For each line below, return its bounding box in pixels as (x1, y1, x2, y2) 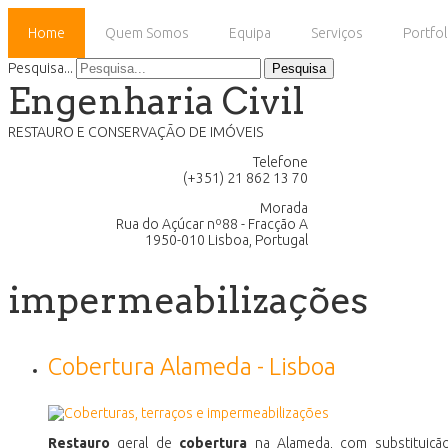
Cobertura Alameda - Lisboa (48, 352, 336, 380)
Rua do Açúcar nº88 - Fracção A (116, 216, 308, 232)
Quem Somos (105, 25, 189, 41)
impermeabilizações (8, 277, 368, 322)
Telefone (253, 154, 308, 170)
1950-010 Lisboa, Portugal (145, 232, 308, 248)
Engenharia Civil (8, 79, 304, 123)
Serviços (311, 25, 363, 41)
